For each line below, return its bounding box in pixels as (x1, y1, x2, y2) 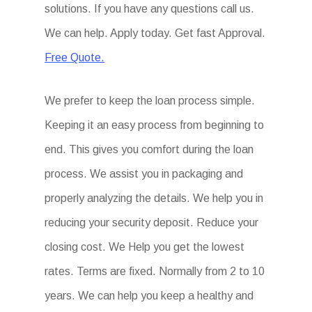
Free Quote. (45, 52, 105, 63)
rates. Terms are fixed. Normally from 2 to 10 (45, 265, 265, 277)
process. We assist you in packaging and (45, 168, 244, 180)
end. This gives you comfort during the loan (45, 143, 254, 155)
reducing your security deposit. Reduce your (45, 217, 259, 228)
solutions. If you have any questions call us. (45, 3, 255, 15)
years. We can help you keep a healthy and (45, 290, 254, 302)
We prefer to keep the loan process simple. (45, 95, 256, 107)
